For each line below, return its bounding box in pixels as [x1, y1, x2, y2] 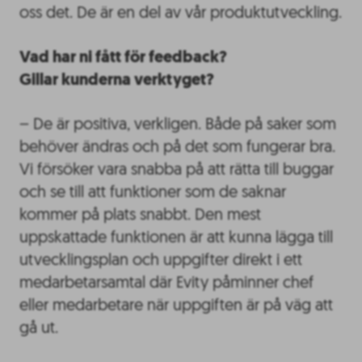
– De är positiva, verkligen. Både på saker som [19, 116, 336, 133]
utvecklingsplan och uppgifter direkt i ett [19, 252, 302, 269]
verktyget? [134, 72, 214, 89]
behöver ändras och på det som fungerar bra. [19, 139, 335, 156]
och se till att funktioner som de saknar [19, 184, 286, 201]
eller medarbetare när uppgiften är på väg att [19, 297, 333, 314]
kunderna [61, 72, 131, 89]
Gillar [19, 72, 61, 89]
